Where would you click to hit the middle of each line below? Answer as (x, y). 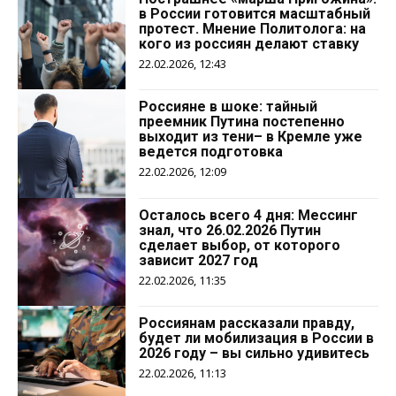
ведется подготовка (211, 152)
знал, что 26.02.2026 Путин (230, 230)
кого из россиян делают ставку (249, 43)
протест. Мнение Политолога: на (253, 28)
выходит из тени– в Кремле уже (251, 137)
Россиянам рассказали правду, (247, 324)
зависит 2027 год (199, 260)
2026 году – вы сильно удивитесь (255, 354)
